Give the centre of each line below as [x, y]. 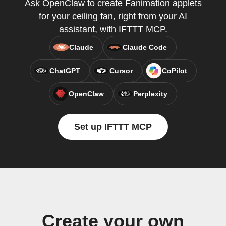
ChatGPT [65, 71]
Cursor [121, 71]
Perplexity [150, 94]
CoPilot [174, 71]
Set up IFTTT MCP [113, 127]
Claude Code [145, 47]
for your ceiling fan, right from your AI [113, 16]
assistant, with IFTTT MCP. [113, 29]
